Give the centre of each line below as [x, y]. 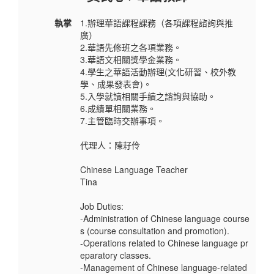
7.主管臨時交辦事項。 [122, 121]
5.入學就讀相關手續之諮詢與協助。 [148, 96]
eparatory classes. [116, 255]
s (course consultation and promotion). [155, 231]
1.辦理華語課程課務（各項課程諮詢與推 [157, 23]
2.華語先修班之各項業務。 [131, 47]
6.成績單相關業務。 [118, 109]
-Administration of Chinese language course [165, 219]
